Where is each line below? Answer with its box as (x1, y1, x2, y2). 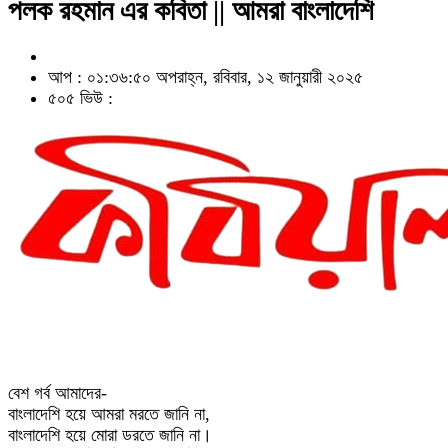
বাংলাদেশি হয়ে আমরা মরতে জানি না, (8, 404, 210, 424)
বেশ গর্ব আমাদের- (8, 383, 107, 403)
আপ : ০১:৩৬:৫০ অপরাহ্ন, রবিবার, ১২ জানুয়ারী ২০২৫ (48, 67, 363, 87)
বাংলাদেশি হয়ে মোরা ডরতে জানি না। (8, 425, 212, 445)
